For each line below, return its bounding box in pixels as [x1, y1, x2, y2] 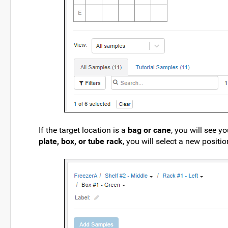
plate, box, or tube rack [39, 136, 123, 146]
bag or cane [128, 125, 171, 135]
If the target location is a [39, 125, 128, 135]
